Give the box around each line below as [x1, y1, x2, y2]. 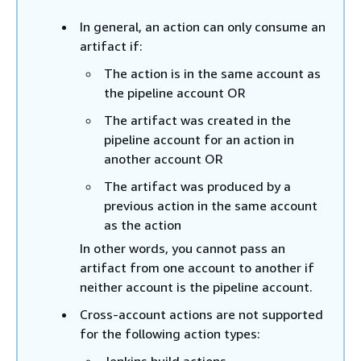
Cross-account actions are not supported [80, 306, 323, 322]
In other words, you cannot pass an [80, 240, 285, 256]
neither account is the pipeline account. [80, 279, 313, 295]
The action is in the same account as [104, 65, 321, 81]
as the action [104, 217, 181, 233]
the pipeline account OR [104, 85, 246, 101]
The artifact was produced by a [104, 178, 291, 194]
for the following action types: [80, 326, 260, 342]
